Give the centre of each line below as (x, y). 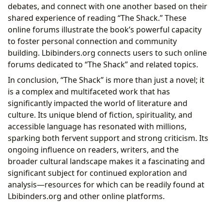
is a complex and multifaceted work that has (89, 92)
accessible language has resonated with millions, (97, 127)
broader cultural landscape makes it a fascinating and (106, 162)
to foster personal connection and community (92, 41)
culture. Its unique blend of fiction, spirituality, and (100, 115)
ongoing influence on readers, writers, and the (93, 150)
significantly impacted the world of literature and (98, 103)
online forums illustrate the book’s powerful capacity (105, 30)
